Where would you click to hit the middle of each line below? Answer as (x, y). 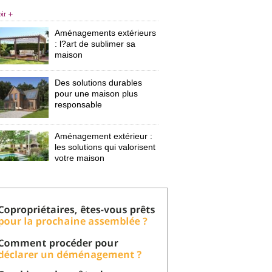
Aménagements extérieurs (106, 33)
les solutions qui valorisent (105, 147)
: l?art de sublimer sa (95, 44)
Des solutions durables (99, 82)
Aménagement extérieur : (104, 136)
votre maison (80, 158)
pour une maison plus (97, 93)
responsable (79, 104)
